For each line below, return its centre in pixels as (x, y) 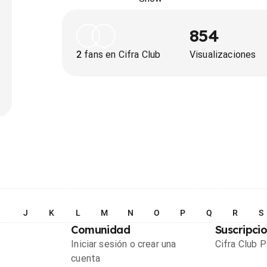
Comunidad (101, 230)
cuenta (86, 258)
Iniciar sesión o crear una (124, 244)
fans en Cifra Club (121, 55)
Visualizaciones (223, 55)
